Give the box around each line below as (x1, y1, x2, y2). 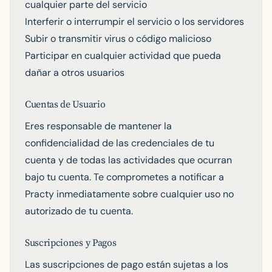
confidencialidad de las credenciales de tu (25, 137, 214, 149)
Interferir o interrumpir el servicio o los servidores (25, 15, 244, 28)
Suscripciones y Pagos (25, 237, 117, 249)
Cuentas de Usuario (25, 98, 106, 110)
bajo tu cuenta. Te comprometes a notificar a (25, 171, 224, 183)
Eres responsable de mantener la (25, 120, 172, 132)
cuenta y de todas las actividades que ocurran (25, 154, 232, 166)
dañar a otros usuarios (25, 66, 124, 79)
